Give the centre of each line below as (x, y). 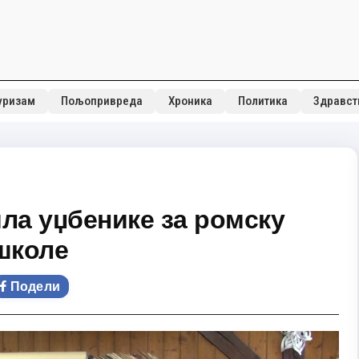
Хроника (190, 101)
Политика (262, 101)
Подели (35, 286)
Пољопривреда (101, 101)
